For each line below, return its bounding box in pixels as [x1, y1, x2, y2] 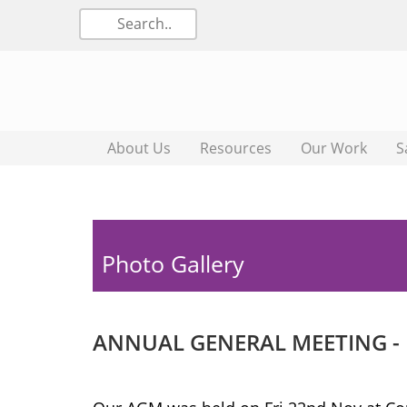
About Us [107, 138, 171, 158]
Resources [200, 138, 272, 158]
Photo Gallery [102, 248, 244, 279]
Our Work [301, 138, 367, 158]
